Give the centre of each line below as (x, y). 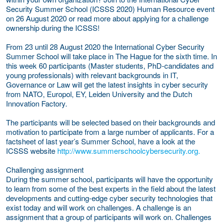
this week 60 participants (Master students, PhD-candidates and (110, 65)
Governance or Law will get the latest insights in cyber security (107, 84)
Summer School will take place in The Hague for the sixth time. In (111, 56)
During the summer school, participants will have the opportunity (110, 179)
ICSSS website (32, 150)
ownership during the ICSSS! (53, 27)
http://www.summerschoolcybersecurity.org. (129, 150)
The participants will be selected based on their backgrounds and (111, 122)
